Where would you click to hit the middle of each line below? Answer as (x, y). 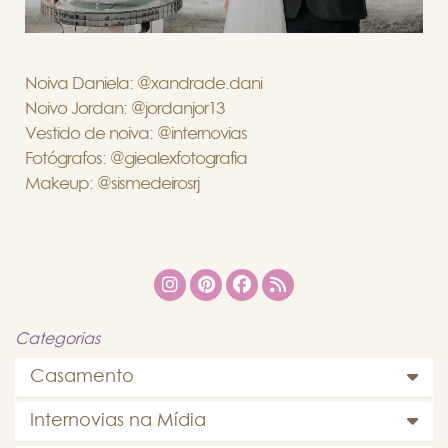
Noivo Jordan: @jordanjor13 (124, 109)
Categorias (57, 339)
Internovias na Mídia (118, 421)
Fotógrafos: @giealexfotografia (136, 159)
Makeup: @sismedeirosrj (112, 184)
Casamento (82, 377)
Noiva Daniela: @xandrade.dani (143, 84)
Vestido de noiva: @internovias (136, 134)
